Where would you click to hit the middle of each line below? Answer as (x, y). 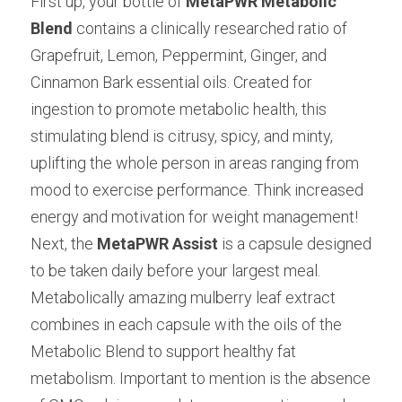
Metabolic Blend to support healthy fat (163, 351)
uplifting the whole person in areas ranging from (195, 163)
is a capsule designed (297, 244)
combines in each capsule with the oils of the (186, 324)
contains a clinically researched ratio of (212, 28)
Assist (195, 244)
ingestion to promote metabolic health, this (179, 109)
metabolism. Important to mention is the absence (201, 378)
